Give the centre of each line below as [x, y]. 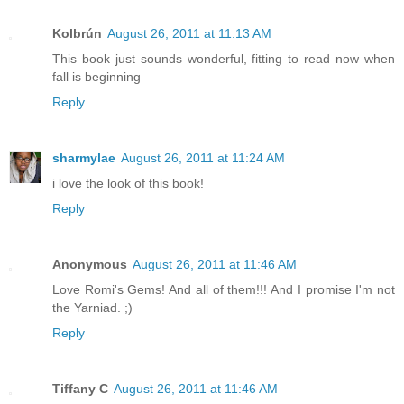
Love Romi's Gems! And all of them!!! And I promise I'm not [224, 289]
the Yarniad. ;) [92, 307]
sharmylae [84, 157]
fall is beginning [96, 76]
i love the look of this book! [128, 183]
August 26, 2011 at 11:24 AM [203, 157]
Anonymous [90, 264]
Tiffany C [80, 388]
